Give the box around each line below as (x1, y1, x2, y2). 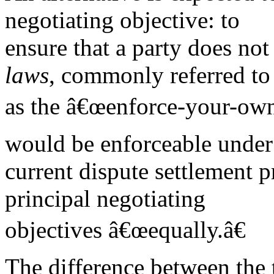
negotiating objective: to (5, 7, 240, 33)
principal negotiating (5, 185, 206, 212)
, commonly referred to (49, 62, 270, 88)
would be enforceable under (5, 130, 273, 157)
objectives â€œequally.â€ (5, 217, 246, 243)
